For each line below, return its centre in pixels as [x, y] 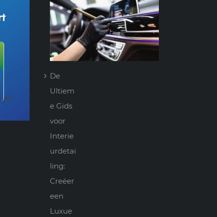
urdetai [63, 151]
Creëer [62, 181]
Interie [62, 136]
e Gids [61, 106]
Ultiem [62, 91]
